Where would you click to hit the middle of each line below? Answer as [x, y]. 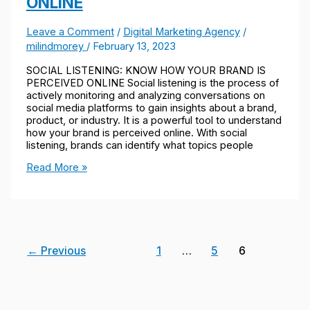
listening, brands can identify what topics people [139, 145]
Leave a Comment [70, 32]
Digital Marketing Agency [181, 32]
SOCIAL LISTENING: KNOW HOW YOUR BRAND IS [146, 70]
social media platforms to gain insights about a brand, [151, 108]
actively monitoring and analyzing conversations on [145, 95]
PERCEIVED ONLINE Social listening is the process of [152, 83]
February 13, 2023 [134, 47]
